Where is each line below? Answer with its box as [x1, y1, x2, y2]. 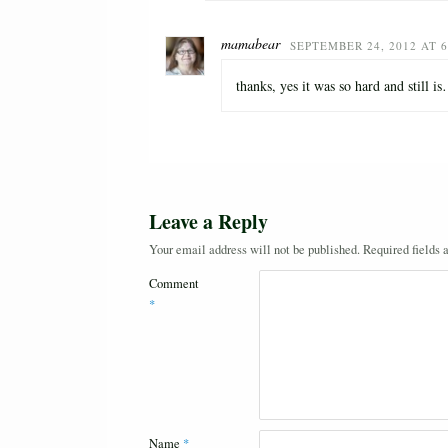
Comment [149, 275, 199, 293]
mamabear [221, 34, 280, 54]
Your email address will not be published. [149, 241, 360, 259]
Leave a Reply [149, 207, 268, 237]
